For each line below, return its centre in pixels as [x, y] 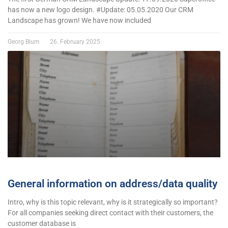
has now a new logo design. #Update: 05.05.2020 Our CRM [101, 9]
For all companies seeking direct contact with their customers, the [110, 212]
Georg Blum [24, 41]
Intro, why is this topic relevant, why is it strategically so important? [113, 202]
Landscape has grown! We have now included [79, 20]
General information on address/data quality [112, 183]
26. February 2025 [74, 41]
